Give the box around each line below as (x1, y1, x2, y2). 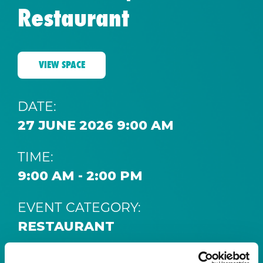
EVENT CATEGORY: (18, 198, 141, 215)
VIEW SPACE (38, 58, 85, 71)
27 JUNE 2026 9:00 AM (18, 117, 174, 133)
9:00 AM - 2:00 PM (18, 168, 143, 184)
